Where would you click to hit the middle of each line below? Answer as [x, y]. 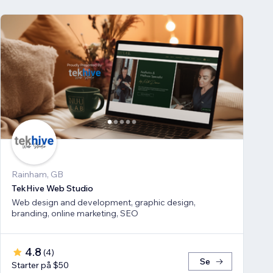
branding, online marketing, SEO [75, 214]
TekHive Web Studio [52, 189]
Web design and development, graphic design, [104, 203]
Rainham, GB [37, 175]
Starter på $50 [40, 265]
